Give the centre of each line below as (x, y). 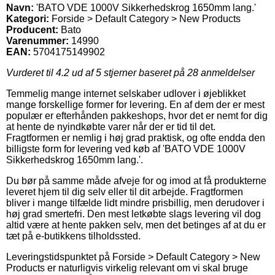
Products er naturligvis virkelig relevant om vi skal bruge (127, 268)
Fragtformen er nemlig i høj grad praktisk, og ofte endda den (136, 137)
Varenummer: (37, 41)
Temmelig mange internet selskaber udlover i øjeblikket (126, 93)
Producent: (32, 29)
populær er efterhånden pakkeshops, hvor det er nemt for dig (137, 115)
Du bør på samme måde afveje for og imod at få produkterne (136, 180)
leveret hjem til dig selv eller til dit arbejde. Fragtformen (125, 192)
